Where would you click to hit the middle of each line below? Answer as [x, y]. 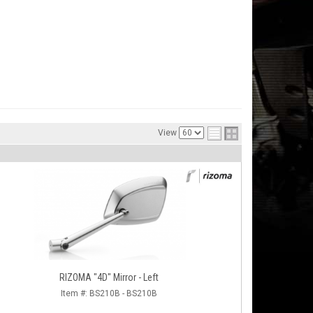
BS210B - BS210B [123, 293]
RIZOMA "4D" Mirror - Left [109, 277]
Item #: [75, 293]
